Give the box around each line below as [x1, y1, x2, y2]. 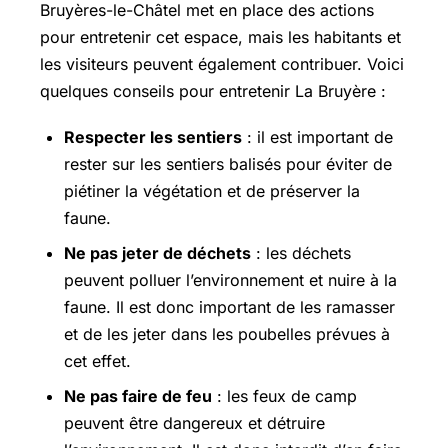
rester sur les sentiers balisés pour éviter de [64, 153, 392, 174]
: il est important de [242, 126, 393, 147]
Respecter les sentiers [64, 126, 242, 147]
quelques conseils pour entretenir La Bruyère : [40, 80, 386, 101]
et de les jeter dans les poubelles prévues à [64, 323, 390, 344]
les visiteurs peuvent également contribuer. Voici [40, 53, 404, 74]
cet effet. [64, 350, 131, 371]
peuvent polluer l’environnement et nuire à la [64, 269, 397, 290]
